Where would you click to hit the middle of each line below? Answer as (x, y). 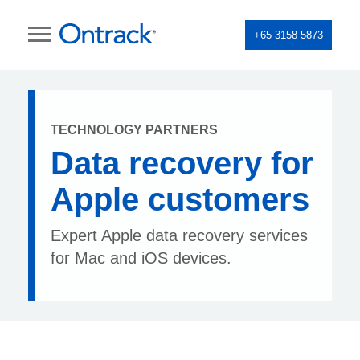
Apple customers (180, 199)
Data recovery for (182, 163)
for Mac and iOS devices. (141, 258)
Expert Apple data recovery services (179, 235)
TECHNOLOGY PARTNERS (134, 130)
